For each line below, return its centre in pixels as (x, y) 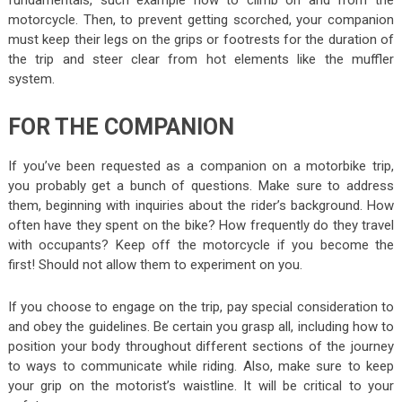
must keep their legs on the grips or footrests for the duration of (201, 40)
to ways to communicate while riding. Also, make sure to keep (201, 367)
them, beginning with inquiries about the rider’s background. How (201, 206)
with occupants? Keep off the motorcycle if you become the (201, 245)
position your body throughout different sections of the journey (201, 347)
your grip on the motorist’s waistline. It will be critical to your (201, 386)
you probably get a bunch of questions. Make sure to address (201, 186)
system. (31, 79)
